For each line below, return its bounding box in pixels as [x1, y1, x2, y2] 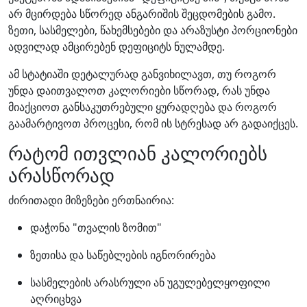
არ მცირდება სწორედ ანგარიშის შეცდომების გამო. [8, 6, 275, 21]
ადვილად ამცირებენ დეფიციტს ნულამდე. [8, 39, 225, 54]
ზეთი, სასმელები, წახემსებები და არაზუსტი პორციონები [8, 23, 297, 38]
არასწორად [8, 162, 114, 188]
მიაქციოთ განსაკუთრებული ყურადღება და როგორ [8, 99, 277, 114]
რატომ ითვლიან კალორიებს [8, 140, 267, 166]
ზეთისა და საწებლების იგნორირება [30, 247, 216, 262]
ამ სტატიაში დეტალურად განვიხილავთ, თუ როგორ [8, 66, 276, 82]
